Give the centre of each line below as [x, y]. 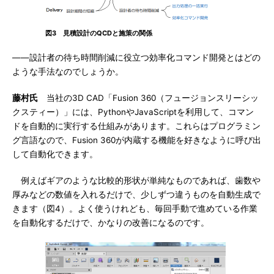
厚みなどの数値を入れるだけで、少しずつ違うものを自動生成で [136, 194]
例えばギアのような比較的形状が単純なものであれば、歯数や [136, 180]
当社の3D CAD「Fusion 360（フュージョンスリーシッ [148, 98]
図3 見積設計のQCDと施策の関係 [99, 33]
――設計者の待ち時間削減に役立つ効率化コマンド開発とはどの [136, 57]
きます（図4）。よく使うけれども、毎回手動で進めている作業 [135, 209]
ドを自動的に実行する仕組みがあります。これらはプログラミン [136, 126]
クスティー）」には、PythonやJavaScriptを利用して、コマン [133, 112]
